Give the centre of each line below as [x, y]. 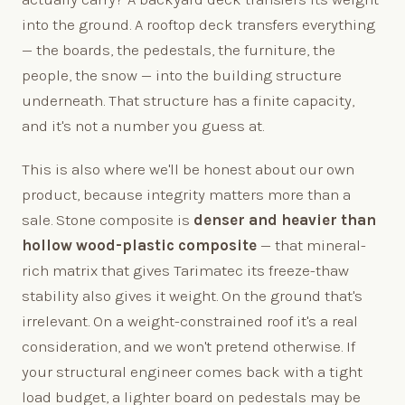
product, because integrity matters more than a [186, 194]
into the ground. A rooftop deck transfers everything [198, 24]
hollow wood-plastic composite [139, 245]
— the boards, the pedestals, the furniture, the [179, 49]
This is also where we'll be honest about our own [188, 169]
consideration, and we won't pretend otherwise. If [188, 346]
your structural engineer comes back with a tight [192, 371]
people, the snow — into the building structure [182, 75]
